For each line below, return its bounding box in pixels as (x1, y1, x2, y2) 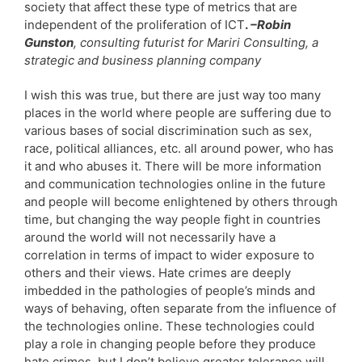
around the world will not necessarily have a (24, 229, 276, 245)
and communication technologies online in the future (24, 175, 326, 192)
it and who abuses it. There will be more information (24, 158, 322, 174)
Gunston (24, 34, 74, 50)
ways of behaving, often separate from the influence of (24, 300, 336, 316)
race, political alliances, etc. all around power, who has (24, 140, 334, 156)
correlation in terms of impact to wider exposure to (24, 246, 314, 263)
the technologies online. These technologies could (24, 318, 314, 334)
